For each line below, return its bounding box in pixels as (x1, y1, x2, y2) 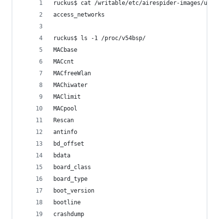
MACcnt (53, 58, 74, 65)
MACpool (53, 105, 77, 112)
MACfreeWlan (53, 70, 91, 77)
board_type (53, 175, 88, 182)
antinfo (53, 129, 77, 135)
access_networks (53, 11, 105, 18)
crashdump (53, 211, 84, 218)
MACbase (53, 46, 77, 53)
